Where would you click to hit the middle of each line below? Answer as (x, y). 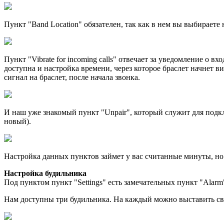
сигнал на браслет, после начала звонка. (72, 77)
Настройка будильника (45, 173)
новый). (17, 121)
